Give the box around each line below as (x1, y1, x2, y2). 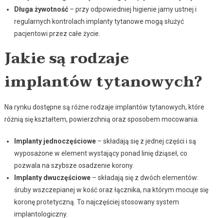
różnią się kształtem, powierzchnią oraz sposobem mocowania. (4, 115, 199, 124)
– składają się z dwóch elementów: (90, 174, 199, 182)
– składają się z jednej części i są (95, 137, 196, 145)
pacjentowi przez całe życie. (14, 30, 100, 38)
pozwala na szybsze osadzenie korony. (14, 162, 134, 170)
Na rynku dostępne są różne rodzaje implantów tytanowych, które (4, 103, 204, 111)
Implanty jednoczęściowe (14, 137, 96, 145)
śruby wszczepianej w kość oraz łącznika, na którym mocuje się (14, 186, 208, 194)
